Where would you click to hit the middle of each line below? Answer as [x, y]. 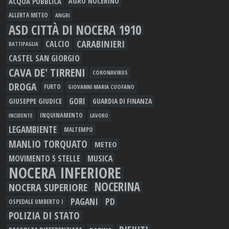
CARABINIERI [101, 44]
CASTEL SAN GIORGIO [44, 59]
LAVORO [99, 116]
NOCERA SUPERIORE [48, 187]
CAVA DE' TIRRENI [47, 73]
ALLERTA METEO [28, 15]
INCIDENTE [21, 116]
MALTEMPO [78, 130]
